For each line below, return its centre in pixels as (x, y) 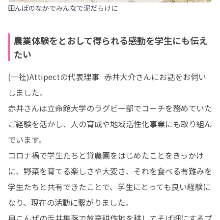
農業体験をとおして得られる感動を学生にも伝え (111, 40)
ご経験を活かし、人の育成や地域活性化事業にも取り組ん (110, 124)
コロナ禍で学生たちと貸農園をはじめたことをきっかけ (106, 155)
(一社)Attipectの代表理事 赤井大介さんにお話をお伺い (107, 77)
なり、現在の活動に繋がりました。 (70, 202)
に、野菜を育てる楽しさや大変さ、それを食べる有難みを (110, 171)
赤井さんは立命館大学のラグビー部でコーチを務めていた (110, 108)
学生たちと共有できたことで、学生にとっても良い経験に (109, 187)
